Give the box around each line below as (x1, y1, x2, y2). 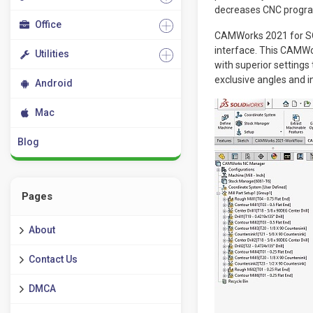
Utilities (35, 48, 69, 59)
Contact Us (29, 254, 78, 265)
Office (35, 19, 61, 30)
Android (35, 78, 73, 89)
